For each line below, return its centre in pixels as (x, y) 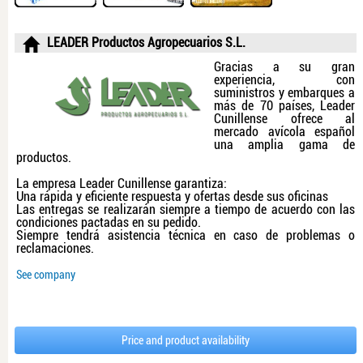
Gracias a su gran (284, 67)
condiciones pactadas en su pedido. (109, 223)
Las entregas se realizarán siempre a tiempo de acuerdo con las (186, 210)
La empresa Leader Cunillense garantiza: (122, 184)
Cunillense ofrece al (284, 119)
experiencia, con (284, 80)
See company (46, 275)
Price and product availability (186, 341)
